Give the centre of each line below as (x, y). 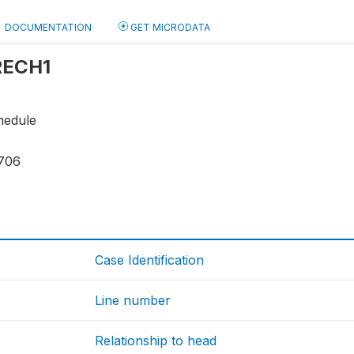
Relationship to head (156, 341)
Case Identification (150, 260)
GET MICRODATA (169, 27)
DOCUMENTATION (48, 27)
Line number (133, 301)
